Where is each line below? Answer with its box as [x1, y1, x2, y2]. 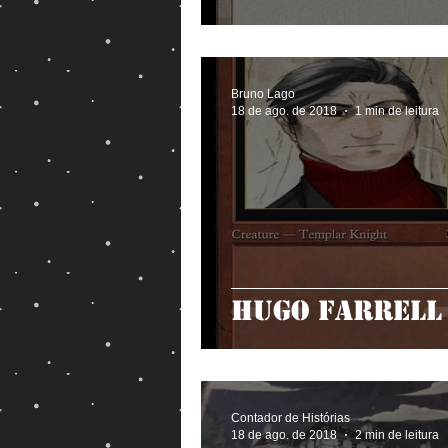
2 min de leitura [355, 427, 439, 442]
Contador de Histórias [231, 411, 350, 425]
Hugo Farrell [231, 294, 442, 328]
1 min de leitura [355, 103, 439, 118]
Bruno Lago [231, 87, 295, 101]
